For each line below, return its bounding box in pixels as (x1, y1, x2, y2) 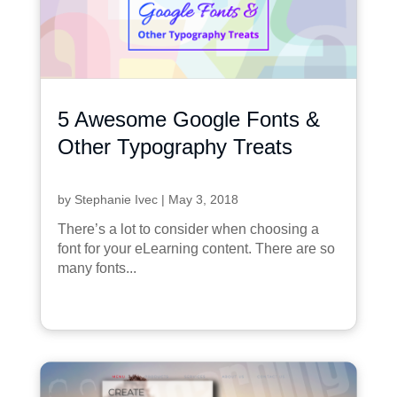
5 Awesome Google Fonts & (57, 107, 320, 132)
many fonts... (57, 261, 136, 276)
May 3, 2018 (167, 192, 238, 207)
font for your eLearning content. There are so (57, 241, 335, 257)
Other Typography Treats (57, 135, 292, 160)
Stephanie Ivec (74, 192, 158, 207)
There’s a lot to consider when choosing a (57, 222, 319, 237)
